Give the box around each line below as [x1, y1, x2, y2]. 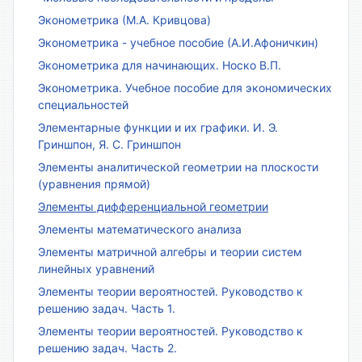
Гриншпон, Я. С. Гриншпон [38, 137, 181, 151]
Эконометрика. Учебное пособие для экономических [38, 80, 332, 95]
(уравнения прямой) [38, 176, 150, 191]
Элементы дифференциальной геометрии [38, 199, 268, 213]
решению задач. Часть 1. [38, 301, 175, 315]
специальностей [38, 97, 128, 112]
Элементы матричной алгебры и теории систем [38, 244, 302, 259]
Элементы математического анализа [38, 221, 242, 236]
